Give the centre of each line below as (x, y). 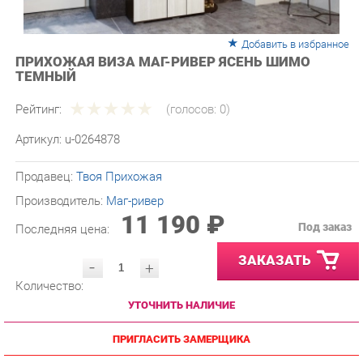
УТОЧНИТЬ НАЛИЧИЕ (174, 278)
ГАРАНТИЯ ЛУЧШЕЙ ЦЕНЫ (174, 343)
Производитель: (58, 178)
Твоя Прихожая (114, 155)
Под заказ (312, 203)
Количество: (47, 260)
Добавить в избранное (283, 28)
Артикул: (38, 119)
